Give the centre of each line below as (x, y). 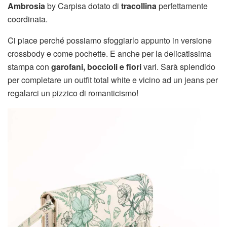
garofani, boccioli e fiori (96, 66)
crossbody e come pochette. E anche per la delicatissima (109, 53)
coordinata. (28, 19)
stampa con (29, 66)
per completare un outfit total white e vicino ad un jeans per (113, 80)
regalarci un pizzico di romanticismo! (73, 93)
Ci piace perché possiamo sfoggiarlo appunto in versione (110, 40)
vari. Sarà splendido (178, 66)
